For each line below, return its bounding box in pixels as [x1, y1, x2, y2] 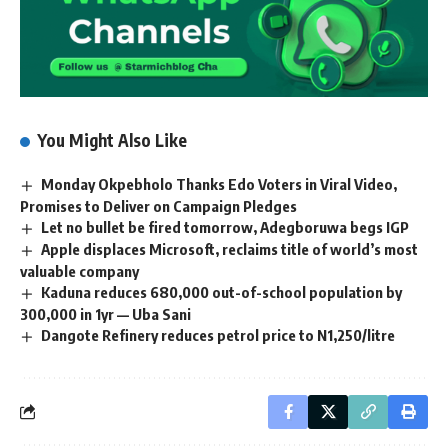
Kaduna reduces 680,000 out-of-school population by [41, 283, 403, 302]
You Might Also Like [37, 129, 188, 152]
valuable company [20, 262, 139, 281]
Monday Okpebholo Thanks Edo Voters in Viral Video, [41, 175, 398, 194]
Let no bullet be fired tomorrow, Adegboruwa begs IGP [41, 218, 410, 237]
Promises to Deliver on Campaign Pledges [20, 197, 297, 216]
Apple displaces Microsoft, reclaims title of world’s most [41, 240, 419, 259]
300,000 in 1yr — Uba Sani [20, 305, 191, 324]
